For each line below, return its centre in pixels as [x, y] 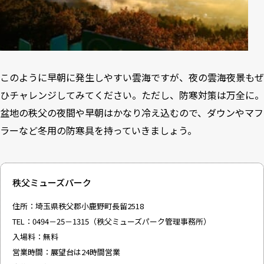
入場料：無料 [35, 236]
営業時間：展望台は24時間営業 [66, 252]
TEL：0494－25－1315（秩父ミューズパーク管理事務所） [112, 221]
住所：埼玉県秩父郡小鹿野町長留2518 [78, 206]
